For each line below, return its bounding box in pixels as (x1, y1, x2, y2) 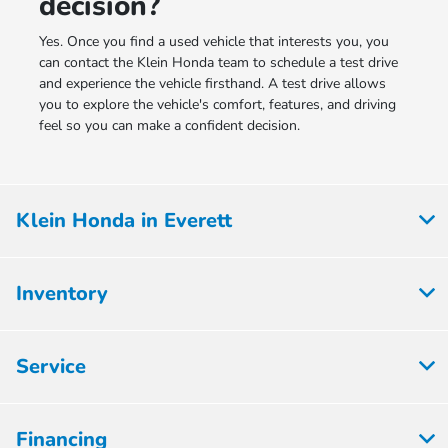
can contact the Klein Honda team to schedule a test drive (38, 53, 398, 73)
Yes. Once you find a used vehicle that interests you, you (38, 32, 389, 52)
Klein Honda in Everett (16, 207, 232, 235)
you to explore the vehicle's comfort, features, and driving (38, 95, 396, 115)
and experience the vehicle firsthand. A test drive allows (38, 74, 386, 94)
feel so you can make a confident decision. (38, 116, 300, 136)
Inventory (16, 280, 108, 308)
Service (16, 353, 86, 381)
